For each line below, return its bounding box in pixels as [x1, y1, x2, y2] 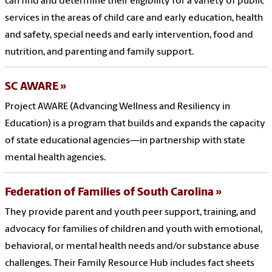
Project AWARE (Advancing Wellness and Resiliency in [5, 102, 230, 112]
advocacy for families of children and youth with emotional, [5, 225, 262, 235]
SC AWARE [5, 81, 58, 93]
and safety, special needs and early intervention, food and [5, 30, 253, 41]
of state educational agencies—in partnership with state [5, 136, 245, 146]
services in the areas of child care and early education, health [5, 13, 263, 24]
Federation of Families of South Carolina [5, 187, 214, 199]
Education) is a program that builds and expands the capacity [5, 119, 265, 129]
